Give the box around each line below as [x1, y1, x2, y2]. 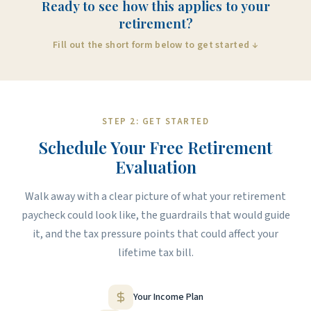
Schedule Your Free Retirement [39, 136, 272, 159]
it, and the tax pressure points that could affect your [33, 226, 278, 242]
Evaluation [115, 155, 196, 178]
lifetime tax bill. [117, 245, 194, 261]
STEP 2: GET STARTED [101, 115, 210, 128]
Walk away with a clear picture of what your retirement [25, 189, 286, 205]
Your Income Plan [133, 289, 203, 304]
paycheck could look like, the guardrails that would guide [21, 208, 290, 224]
